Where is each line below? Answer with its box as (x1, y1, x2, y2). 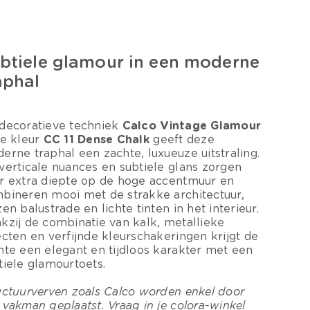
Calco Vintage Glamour (122, 119, 262, 133)
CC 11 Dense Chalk (43, 133, 149, 147)
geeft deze (149, 133, 215, 147)
